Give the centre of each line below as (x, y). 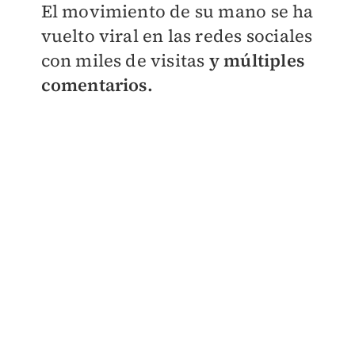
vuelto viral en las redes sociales (177, 36)
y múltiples (256, 61)
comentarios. (97, 85)
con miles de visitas (125, 61)
